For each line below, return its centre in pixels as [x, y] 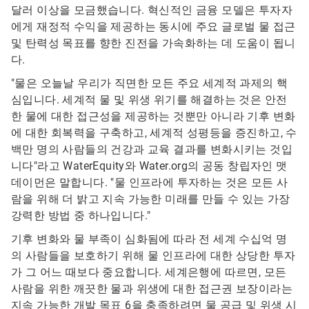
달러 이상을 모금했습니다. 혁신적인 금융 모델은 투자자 [152, 10]
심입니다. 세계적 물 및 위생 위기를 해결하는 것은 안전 [149, 100]
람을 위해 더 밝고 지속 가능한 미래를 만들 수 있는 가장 [151, 199]
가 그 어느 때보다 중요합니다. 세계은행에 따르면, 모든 [149, 272]
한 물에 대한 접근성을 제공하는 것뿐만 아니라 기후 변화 [153, 117]
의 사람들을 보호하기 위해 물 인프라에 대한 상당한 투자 [153, 256]
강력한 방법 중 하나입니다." [81, 216]
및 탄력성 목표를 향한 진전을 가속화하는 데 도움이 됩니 [153, 43]
